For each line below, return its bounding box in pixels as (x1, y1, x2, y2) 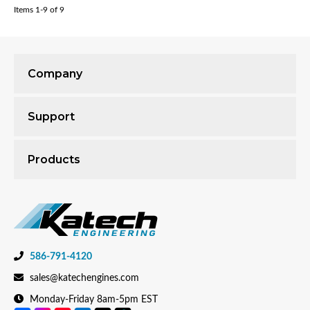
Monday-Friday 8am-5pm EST (27, 295, 158, 305)
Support (28, 110, 75, 123)
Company (28, 67, 82, 80)
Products (28, 153, 80, 166)
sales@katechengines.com (30, 273, 139, 284)
